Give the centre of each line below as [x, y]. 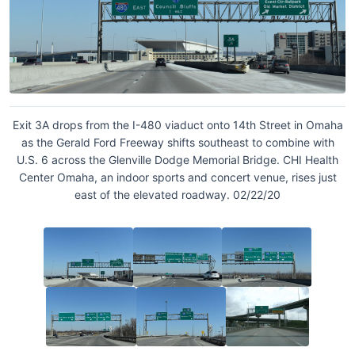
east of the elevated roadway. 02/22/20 [177, 194]
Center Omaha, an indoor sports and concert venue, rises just [177, 177]
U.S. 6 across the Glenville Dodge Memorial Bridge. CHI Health [177, 159]
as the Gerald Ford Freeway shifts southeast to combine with [177, 142]
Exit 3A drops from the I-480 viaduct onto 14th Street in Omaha [177, 124]
